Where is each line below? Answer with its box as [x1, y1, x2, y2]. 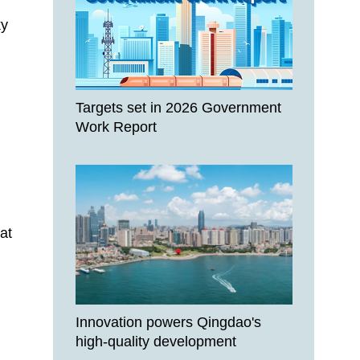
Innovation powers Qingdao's [76, 314, 261, 330]
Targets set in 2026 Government [76, 100, 281, 116]
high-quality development [76, 333, 236, 350]
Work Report [76, 119, 157, 135]
